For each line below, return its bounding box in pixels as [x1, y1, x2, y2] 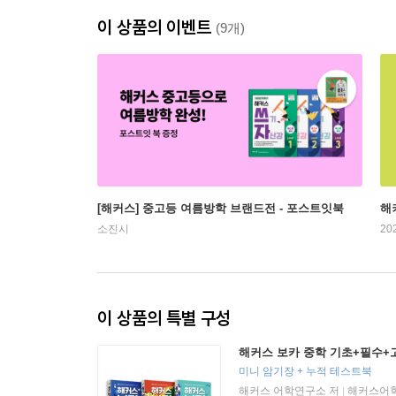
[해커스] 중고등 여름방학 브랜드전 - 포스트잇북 [97, 202, 344, 216]
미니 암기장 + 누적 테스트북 [239, 365, 372, 378]
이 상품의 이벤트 [97, 16, 216, 39]
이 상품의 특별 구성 [97, 307, 231, 330]
